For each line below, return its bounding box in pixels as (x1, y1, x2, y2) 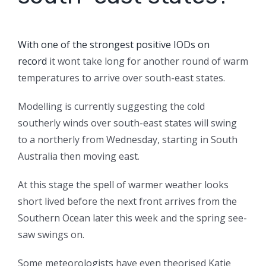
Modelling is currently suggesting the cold (18, 100, 205, 113)
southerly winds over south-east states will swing (18, 116, 237, 130)
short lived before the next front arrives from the (18, 195, 237, 208)
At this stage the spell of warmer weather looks (18, 178, 229, 192)
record (18, 55, 47, 68)
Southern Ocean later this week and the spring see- (18, 211, 247, 225)
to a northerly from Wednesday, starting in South (18, 133, 237, 147)
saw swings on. (18, 228, 84, 242)
